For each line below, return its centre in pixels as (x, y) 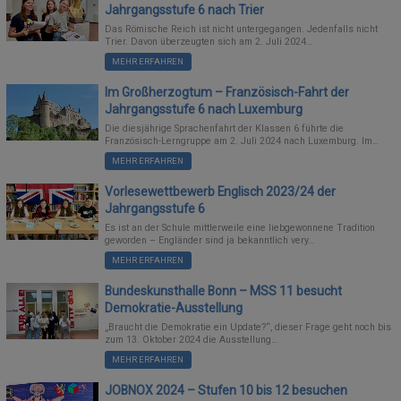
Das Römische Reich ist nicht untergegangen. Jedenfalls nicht (242, 30)
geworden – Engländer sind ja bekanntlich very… (210, 241)
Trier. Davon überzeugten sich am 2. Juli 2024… (209, 42)
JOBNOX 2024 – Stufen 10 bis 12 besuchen (226, 390)
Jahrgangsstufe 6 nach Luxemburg (204, 109)
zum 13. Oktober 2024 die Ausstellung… (192, 340)
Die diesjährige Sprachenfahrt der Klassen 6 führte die (225, 129)
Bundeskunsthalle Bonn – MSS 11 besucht (224, 290)
